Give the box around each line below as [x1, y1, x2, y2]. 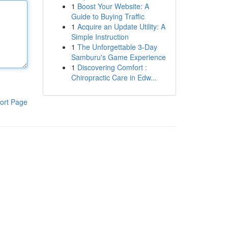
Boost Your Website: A [77, 1, 149, 11]
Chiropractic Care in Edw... [71, 72, 157, 82]
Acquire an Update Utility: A [77, 21, 165, 32]
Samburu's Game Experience [71, 52, 166, 62]
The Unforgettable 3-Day [77, 42, 157, 52]
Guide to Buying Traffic [71, 11, 145, 21]
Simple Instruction [71, 32, 129, 42]
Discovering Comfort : [77, 62, 147, 72]
